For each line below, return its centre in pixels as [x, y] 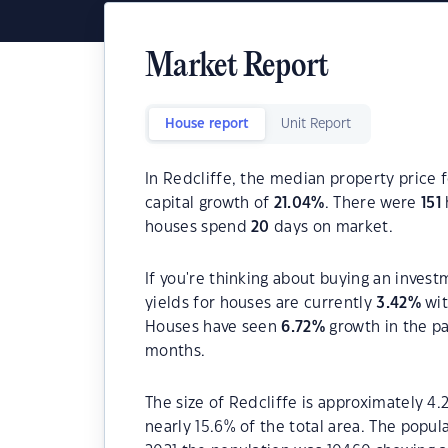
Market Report [237, 67]
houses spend [198, 227]
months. [175, 351]
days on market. [331, 227]
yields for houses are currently [261, 303]
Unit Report [316, 124]
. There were [372, 203]
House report [207, 124]
